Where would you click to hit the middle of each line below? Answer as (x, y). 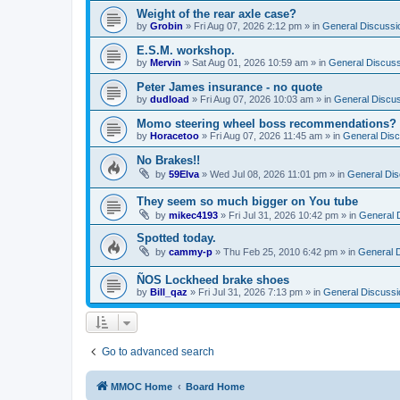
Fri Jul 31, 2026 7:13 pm (250, 292)
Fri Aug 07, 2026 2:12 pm (248, 25)
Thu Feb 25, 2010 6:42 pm (280, 252)
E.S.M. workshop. (186, 50)
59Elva (184, 174)
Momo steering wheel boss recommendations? (267, 123)
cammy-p (191, 252)
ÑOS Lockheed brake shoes (213, 279)
